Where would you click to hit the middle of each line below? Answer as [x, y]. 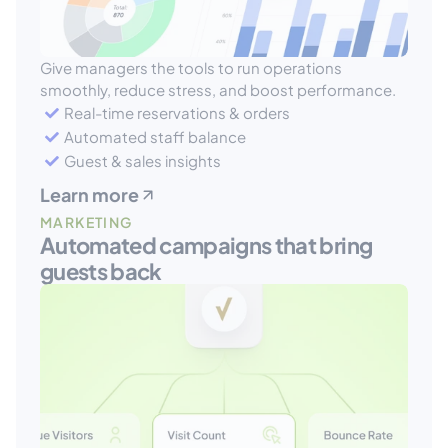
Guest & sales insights [142, 160]
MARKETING [86, 222]
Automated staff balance [155, 136]
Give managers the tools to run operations [191, 67]
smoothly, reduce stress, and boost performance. [218, 89]
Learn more [89, 194]
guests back [101, 271]
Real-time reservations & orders [177, 112]
